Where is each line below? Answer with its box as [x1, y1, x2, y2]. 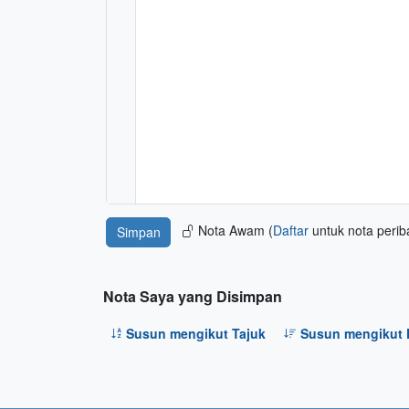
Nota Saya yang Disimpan [102, 286, 282, 308]
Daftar [272, 220, 309, 239]
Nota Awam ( [197, 220, 273, 239]
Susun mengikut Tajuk [126, 323, 266, 342]
